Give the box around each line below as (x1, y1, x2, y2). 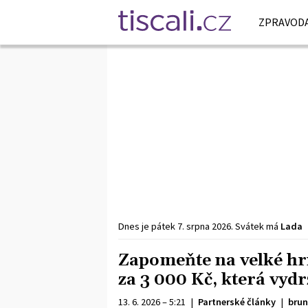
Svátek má (235, 220, 280, 232)
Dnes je (118, 220, 151, 232)
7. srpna (177, 220, 210, 232)
